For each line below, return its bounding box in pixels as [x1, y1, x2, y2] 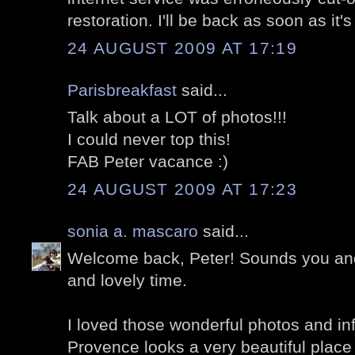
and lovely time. [67, 271, 187, 290]
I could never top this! [67, 130, 231, 149]
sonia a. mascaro [67, 221, 198, 240]
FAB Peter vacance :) [67, 152, 228, 171]
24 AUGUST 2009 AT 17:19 [67, 38, 297, 57]
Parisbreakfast [67, 80, 177, 99]
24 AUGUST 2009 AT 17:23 [67, 179, 297, 198]
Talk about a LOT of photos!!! [67, 108, 287, 127]
